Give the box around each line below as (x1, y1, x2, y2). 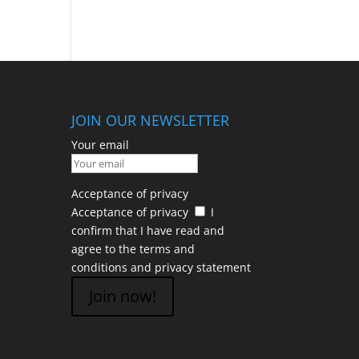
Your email (71, 136, 130, 152)
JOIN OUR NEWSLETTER (71, 110, 230, 130)
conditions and (71, 259, 155, 275)
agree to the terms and (71, 240, 196, 256)
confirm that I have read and (71, 222, 225, 238)
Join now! (89, 284, 157, 307)
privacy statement (155, 259, 252, 275)
